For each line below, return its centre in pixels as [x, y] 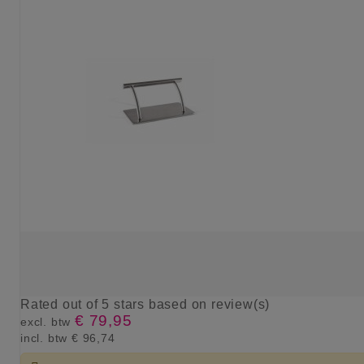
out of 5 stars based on [137, 305]
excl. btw [48, 322]
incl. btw [46, 338]
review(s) [241, 305]
